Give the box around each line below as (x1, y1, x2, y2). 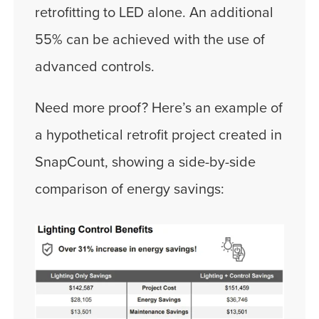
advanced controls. (35, 58, 155, 75)
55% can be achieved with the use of (35, 31, 265, 48)
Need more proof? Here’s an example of (35, 99, 283, 117)
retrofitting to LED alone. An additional (35, 4, 273, 21)
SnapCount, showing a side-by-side (35, 153, 256, 171)
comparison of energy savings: (35, 180, 224, 198)
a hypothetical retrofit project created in (35, 126, 282, 144)
